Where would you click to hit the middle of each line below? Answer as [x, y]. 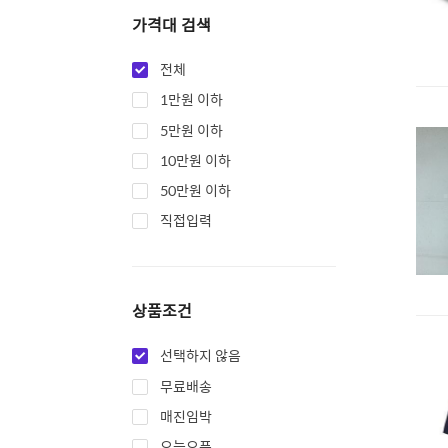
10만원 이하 [195, 159]
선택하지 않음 [200, 355]
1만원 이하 [191, 99]
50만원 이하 [195, 190]
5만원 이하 [191, 129]
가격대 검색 [171, 24]
